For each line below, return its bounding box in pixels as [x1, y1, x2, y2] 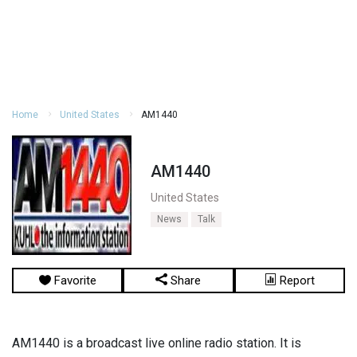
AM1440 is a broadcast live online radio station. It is [12, 335, 301, 351]
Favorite [50, 273, 96, 288]
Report [276, 273, 315, 288]
